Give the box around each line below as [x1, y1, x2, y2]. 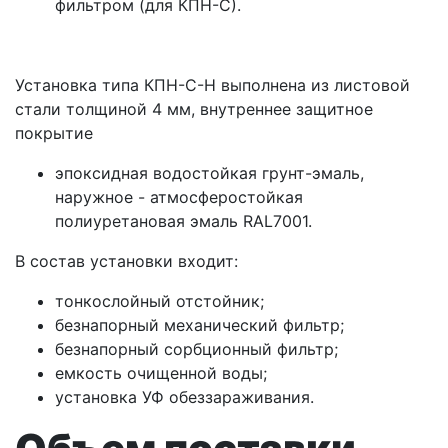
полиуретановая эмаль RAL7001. [55, 211, 312, 232]
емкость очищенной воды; [55, 363, 267, 384]
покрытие [15, 123, 93, 144]
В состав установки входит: [15, 251, 238, 272]
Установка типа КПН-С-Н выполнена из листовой [15, 75, 410, 96]
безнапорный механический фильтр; [55, 315, 344, 336]
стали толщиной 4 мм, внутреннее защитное [15, 99, 373, 120]
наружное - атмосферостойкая [55, 187, 303, 208]
